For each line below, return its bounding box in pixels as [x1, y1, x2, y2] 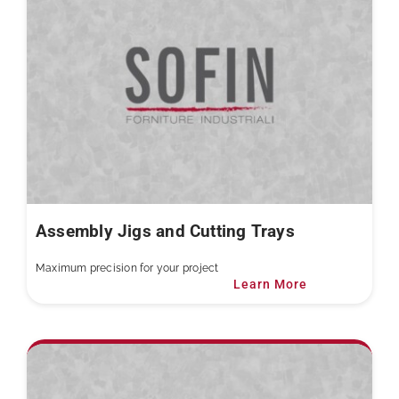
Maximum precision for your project [35, 262, 219, 275]
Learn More [233, 277, 308, 292]
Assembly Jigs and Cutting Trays [35, 222, 295, 242]
